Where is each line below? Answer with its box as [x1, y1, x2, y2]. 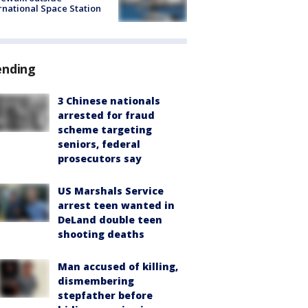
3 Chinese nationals [58, 93, 160, 107]
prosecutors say [58, 151, 142, 165]
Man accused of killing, [58, 259, 178, 273]
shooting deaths [58, 227, 144, 241]
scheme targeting [58, 122, 152, 136]
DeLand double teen [58, 212, 162, 226]
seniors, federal [58, 137, 140, 151]
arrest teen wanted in [58, 198, 175, 212]
